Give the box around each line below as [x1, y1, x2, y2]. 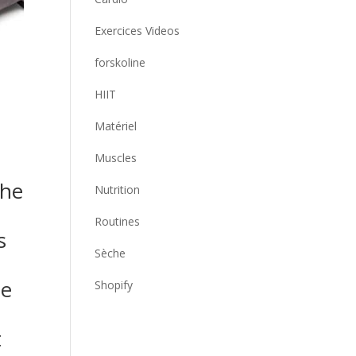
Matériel [95, 118, 137, 133]
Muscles [95, 150, 137, 165]
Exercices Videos [95, 23, 180, 38]
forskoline [95, 55, 146, 70]
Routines [95, 214, 141, 229]
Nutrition [95, 182, 141, 197]
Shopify [95, 277, 133, 292]
